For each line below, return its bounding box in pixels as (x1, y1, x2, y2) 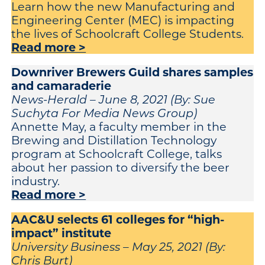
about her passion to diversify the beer (11, 159, 230, 174)
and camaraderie (11, 77, 112, 93)
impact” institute (11, 225, 112, 241)
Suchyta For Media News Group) (11, 105, 198, 120)
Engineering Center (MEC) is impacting (11, 12, 235, 27)
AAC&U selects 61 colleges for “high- (11, 211, 225, 227)
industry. (11, 173, 60, 188)
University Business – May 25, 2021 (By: (11, 239, 226, 254)
